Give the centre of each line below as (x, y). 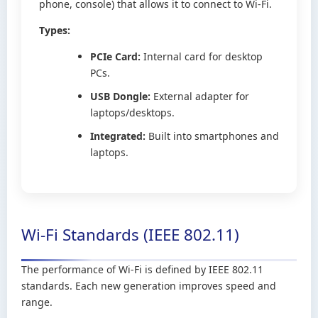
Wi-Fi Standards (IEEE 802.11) (130, 235)
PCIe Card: (115, 56)
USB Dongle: (120, 96)
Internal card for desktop (202, 56)
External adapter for (200, 96)
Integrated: (118, 136)
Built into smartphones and (212, 136)
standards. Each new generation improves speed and (149, 286)
